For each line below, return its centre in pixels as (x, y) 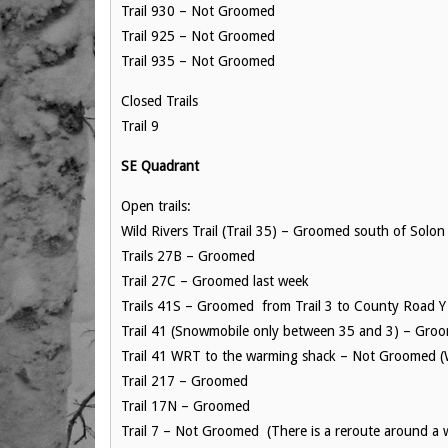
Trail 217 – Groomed (186, 381)
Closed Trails (159, 101)
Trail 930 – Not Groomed (198, 11)
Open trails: (158, 206)
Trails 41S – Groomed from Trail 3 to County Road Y (283, 306)
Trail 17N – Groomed (187, 406)
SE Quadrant (160, 166)
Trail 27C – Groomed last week (215, 281)
